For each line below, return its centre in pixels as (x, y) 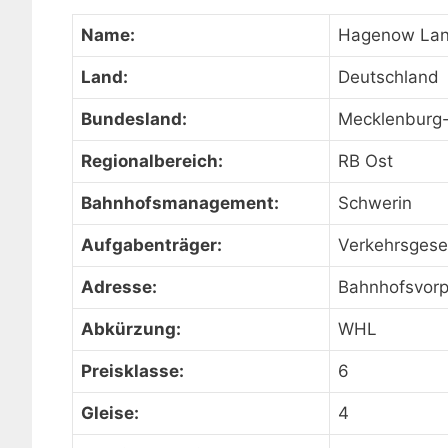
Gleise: (110, 413)
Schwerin (375, 203)
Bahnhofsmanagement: (180, 203)
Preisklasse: (132, 371)
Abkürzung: (131, 329)
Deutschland (388, 77)
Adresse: (119, 287)
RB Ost (365, 161)
